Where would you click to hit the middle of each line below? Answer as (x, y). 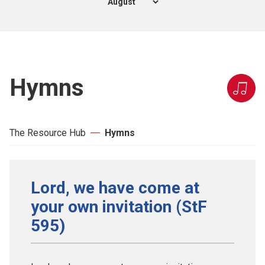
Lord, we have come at (115, 188)
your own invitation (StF (119, 206)
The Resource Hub (48, 132)
